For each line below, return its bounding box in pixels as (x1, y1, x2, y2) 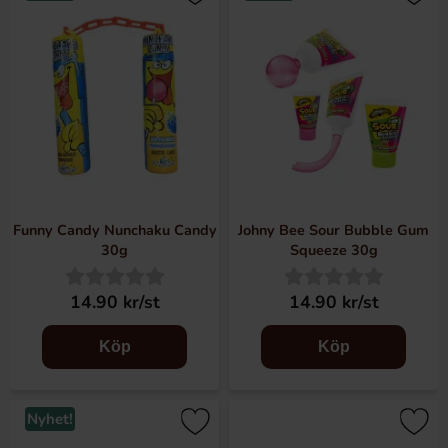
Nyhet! (27, 409, 73, 429)
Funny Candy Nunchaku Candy (12, 220, 217, 240)
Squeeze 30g (289, 240, 378, 260)
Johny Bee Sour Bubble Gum (238, 220, 429, 240)
